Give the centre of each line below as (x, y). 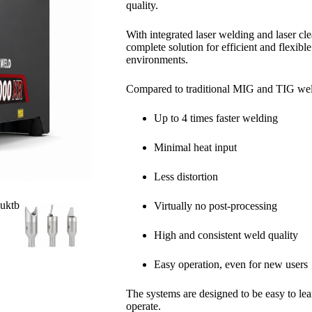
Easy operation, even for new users (231, 264)
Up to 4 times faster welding (216, 118)
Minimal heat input (195, 147)
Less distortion (186, 176)
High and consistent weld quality (226, 235)
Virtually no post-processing (215, 205)
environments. (157, 59)
